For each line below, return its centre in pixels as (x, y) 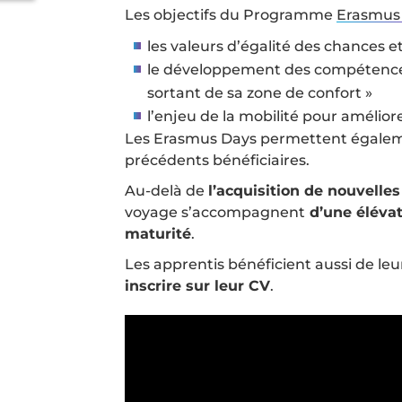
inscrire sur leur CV (197, 286)
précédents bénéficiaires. (217, 160)
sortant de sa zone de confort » (260, 93)
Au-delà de (166, 191)
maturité (158, 234)
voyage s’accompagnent (215, 212)
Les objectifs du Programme (231, 15)
